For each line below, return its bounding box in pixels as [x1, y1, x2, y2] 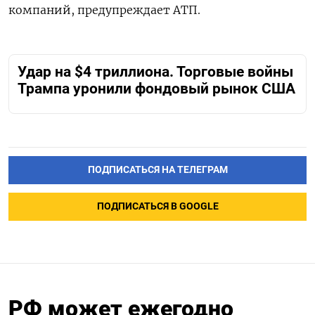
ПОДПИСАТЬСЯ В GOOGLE [96, 200, 219, 212]
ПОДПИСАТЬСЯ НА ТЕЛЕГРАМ [87, 163, 228, 176]
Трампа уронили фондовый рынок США [18, 80, 295, 98]
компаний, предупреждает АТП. [8, 3, 200, 18]
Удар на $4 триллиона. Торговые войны [18, 63, 293, 81]
